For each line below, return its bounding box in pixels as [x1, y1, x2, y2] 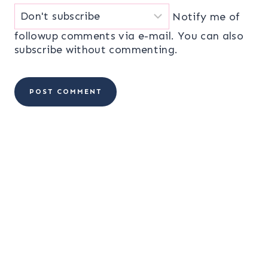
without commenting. [62, 42, 178, 56]
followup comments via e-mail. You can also [14, 29, 244, 42]
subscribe [14, 42, 63, 56]
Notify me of [169, 10, 240, 23]
